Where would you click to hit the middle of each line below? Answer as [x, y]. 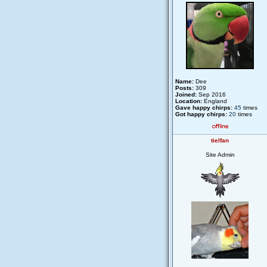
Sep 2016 [211, 94]
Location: [189, 101]
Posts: [184, 88]
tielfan [220, 140]
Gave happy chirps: [204, 108]
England [215, 101]
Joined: [186, 94]
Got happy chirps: [201, 114]
